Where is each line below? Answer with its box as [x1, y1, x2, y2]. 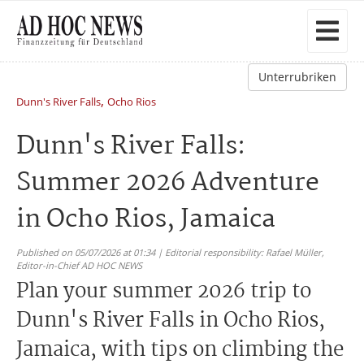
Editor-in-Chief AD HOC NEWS [16, 259, 142, 271]
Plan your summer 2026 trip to [16, 275, 311, 308]
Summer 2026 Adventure [16, 162, 319, 204]
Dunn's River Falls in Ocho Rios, [16, 305, 325, 337]
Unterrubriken [258, 69, 336, 84]
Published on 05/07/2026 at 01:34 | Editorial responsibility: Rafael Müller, [16, 246, 324, 258]
